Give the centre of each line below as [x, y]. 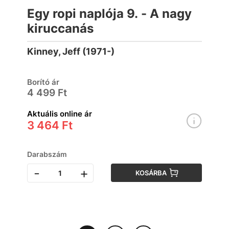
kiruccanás [60, 28]
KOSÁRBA [151, 173]
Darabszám [47, 154]
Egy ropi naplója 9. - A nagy [109, 14]
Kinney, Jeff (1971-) [71, 51]
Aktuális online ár [60, 114]
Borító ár [43, 82]
